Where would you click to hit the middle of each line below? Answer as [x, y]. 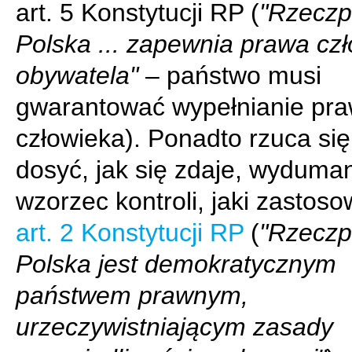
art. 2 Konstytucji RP [130, 233]
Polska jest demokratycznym [176, 264]
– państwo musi [230, 75]
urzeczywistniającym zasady [174, 327]
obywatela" [77, 75]
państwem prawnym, [132, 295]
